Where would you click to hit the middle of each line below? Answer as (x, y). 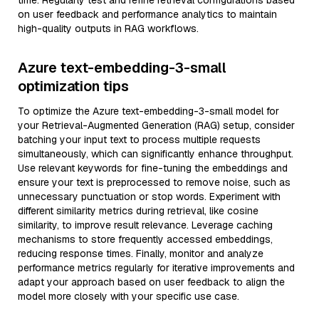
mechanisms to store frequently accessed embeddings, (145, 239)
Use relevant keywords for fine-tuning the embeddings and (153, 168)
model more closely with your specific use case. (129, 296)
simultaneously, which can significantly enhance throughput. (156, 154)
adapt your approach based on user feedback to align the (151, 282)
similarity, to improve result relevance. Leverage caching (145, 225)
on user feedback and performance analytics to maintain (147, 14)
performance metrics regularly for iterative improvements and (156, 268)
